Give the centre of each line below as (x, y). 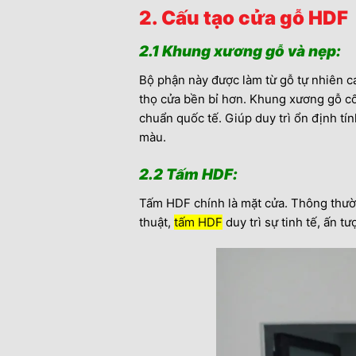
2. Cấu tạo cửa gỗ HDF (245, 17)
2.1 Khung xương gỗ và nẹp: (240, 51)
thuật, (156, 222)
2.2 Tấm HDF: (188, 174)
